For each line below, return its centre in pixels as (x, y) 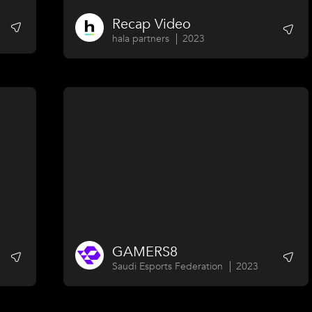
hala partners (141, 38)
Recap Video (152, 24)
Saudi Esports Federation (168, 266)
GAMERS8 (145, 251)
